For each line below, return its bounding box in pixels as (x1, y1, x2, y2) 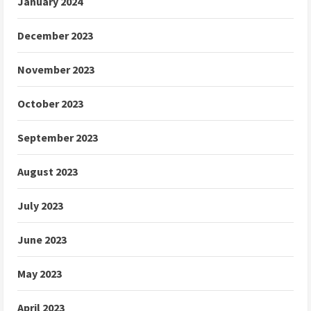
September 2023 (17, 131, 98, 144)
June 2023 (17, 233, 67, 246)
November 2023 (17, 62, 94, 76)
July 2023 (17, 199, 63, 212)
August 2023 (17, 165, 78, 178)
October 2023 (17, 96, 83, 110)
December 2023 (17, 28, 93, 42)
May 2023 (17, 267, 62, 280)
